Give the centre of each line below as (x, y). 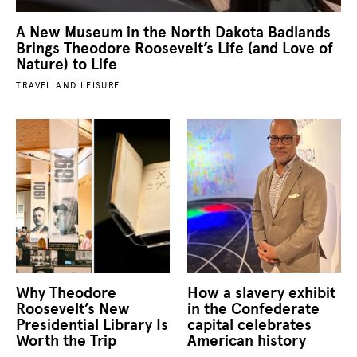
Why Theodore (67, 292)
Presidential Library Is (92, 324)
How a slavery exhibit (261, 292)
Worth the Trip (67, 340)
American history (246, 340)
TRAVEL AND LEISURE (68, 86)
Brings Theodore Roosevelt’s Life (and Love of (175, 49)
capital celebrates (249, 324)
